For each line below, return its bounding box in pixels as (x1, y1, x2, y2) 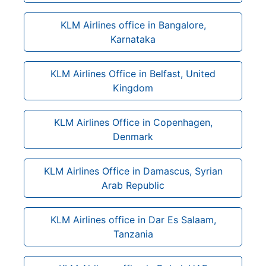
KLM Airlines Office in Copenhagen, (53, 116, 213, 128)
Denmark (113, 130, 153, 142)
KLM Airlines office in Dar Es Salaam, (50, 213, 216, 226)
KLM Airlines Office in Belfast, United (50, 67, 216, 80)
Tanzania (113, 227, 153, 240)
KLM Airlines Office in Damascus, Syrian (43, 164, 223, 177)
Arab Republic (102, 179, 164, 191)
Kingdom (113, 81, 153, 94)
